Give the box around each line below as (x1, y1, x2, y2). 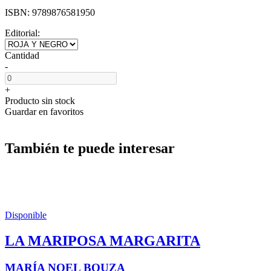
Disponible (5, 209, 47, 220)
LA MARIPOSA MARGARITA (5, 232, 200, 249)
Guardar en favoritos (5, 106, 83, 117)
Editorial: (5, 27, 40, 38)
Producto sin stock (5, 95, 75, 106)
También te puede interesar (5, 140, 175, 156)
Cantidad (5, 50, 39, 60)
